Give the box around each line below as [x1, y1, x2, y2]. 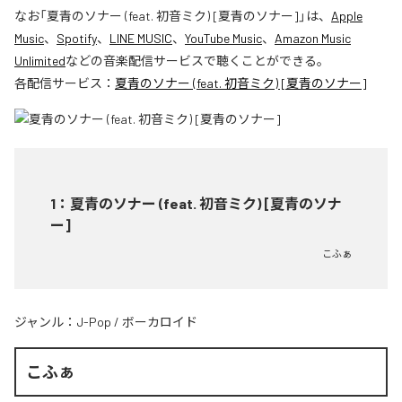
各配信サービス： [14, 75, 115, 92]
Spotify [57, 31, 97, 47]
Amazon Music [275, 31, 351, 47]
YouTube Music [185, 31, 262, 47]
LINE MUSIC [109, 31, 172, 47]
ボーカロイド [122, 314, 197, 330]
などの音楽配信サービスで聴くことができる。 [66, 53, 329, 69]
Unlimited [14, 53, 66, 69]
